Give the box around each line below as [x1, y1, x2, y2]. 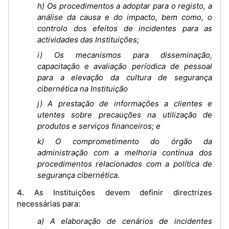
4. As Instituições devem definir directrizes [17, 187, 24, 197]
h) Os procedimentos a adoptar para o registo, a [37, 1, 212, 11]
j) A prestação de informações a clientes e [37, 99, 212, 108]
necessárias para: [17, 198, 80, 209]
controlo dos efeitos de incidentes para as [37, 24, 212, 33]
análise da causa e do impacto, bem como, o [37, 12, 212, 22]
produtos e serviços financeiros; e [37, 121, 161, 131]
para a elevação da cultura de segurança [37, 72, 212, 82]
